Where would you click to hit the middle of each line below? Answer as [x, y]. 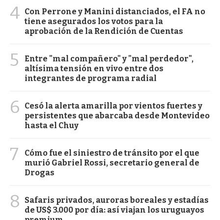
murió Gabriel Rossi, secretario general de [112, 163]
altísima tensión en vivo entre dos [94, 69]
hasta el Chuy [52, 126]
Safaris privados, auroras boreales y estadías [117, 200]
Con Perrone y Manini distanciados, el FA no [115, 12]
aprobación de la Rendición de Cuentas [104, 31]
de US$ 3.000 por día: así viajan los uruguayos [114, 210]
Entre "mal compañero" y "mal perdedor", [109, 59]
